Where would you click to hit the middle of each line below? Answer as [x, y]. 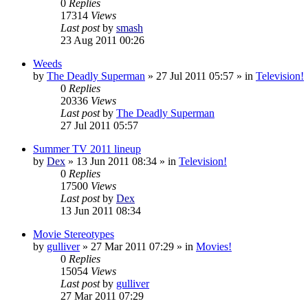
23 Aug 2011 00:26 [102, 40]
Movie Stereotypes [74, 234]
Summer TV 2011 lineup [87, 148]
